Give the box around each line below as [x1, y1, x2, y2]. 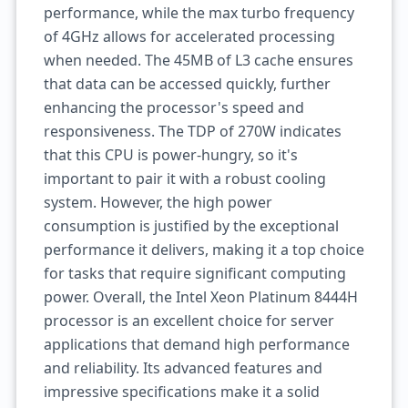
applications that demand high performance [43, 334, 350, 354]
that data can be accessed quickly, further [43, 74, 331, 94]
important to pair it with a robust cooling [43, 168, 326, 189]
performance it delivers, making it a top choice [43, 240, 364, 260]
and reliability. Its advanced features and [43, 358, 322, 378]
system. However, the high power [43, 192, 272, 212]
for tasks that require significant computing [43, 263, 346, 283]
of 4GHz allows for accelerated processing [43, 26, 335, 46]
